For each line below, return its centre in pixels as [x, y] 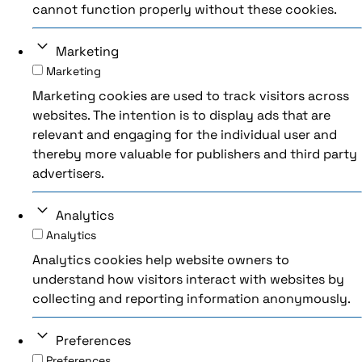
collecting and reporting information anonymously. [192, 298]
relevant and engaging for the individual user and [185, 134]
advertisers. [68, 173]
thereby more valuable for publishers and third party [195, 154]
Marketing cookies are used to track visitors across [191, 95]
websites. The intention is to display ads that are [181, 115]
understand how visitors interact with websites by [188, 279]
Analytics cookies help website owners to [161, 259]
